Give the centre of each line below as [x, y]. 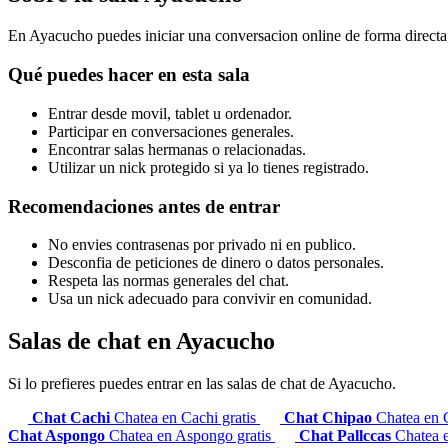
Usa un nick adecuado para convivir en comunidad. [210, 299]
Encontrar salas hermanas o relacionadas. [177, 149]
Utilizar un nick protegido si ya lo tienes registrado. [208, 167]
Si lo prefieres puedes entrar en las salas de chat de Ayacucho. [202, 384]
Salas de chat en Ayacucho [141, 341]
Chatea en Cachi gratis [187, 418]
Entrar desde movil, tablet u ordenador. [170, 113]
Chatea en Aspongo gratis [192, 436]
